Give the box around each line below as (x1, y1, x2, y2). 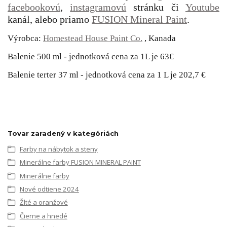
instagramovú (70, 2, 127, 13)
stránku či (126, 2, 185, 13)
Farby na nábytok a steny (19, 144, 98, 154)
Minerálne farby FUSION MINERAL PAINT (19, 158, 141, 167)
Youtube (185, 2, 219, 13)
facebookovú (8, 2, 60, 13)
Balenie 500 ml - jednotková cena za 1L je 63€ (8, 51, 174, 61)
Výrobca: (8, 33, 43, 43)
